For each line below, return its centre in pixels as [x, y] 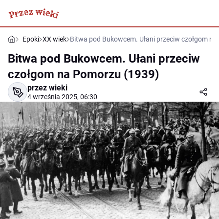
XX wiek [55, 39]
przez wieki [47, 88]
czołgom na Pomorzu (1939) [83, 74]
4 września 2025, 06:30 [62, 97]
